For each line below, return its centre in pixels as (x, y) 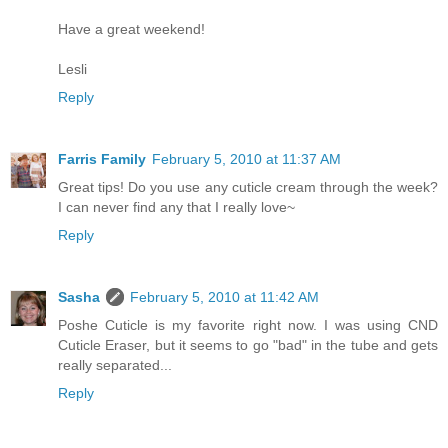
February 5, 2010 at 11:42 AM (224, 297)
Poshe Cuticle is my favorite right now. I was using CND (248, 325)
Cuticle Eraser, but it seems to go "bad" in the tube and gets (248, 345)
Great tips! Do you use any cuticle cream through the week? (248, 187)
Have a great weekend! (131, 29)
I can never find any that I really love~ (176, 207)
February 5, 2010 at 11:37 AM (246, 159)
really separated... (115, 365)
